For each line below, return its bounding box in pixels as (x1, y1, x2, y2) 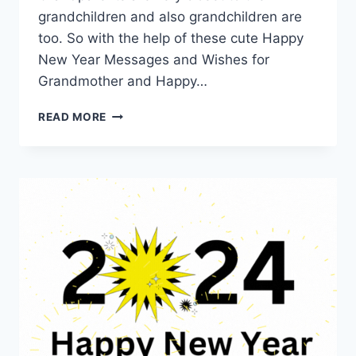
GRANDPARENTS (106, 173, 202, 187)
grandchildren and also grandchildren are (38, 9, 302, 25)
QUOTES (106, 140, 156, 153)
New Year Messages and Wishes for (38, 52, 269, 68)
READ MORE (38, 110, 107, 124)
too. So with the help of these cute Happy (38, 30, 304, 47)
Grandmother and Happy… (38, 73, 207, 90)
